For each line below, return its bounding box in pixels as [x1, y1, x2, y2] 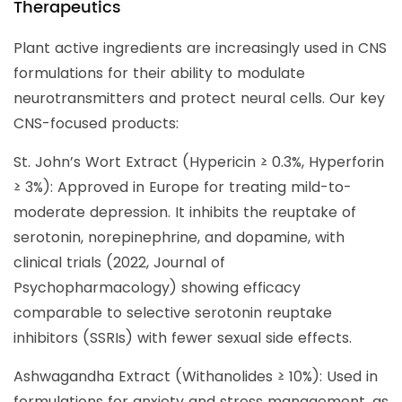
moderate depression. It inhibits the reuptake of [13, 202, 356, 223]
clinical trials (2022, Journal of [13, 252, 225, 274]
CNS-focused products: [13, 113, 179, 135]
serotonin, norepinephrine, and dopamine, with [13, 227, 345, 249]
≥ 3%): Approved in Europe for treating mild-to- [13, 177, 352, 198]
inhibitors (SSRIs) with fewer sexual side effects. [13, 328, 352, 349]
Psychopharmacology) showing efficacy [13, 277, 301, 299]
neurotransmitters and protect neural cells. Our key [13, 88, 385, 109]
